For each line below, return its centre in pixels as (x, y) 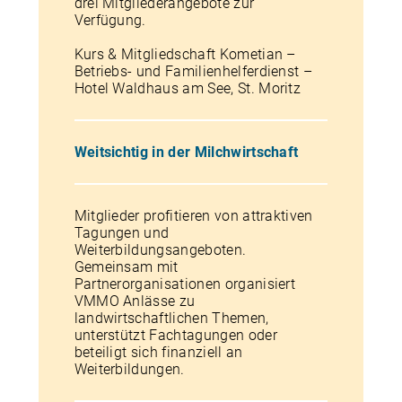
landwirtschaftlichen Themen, (171, 318)
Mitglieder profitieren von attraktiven (193, 216)
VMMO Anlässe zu (135, 301)
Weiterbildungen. (129, 369)
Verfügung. (110, 20)
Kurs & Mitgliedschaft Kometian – (185, 54)
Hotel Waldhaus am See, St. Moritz (188, 88)
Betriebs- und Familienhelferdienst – (193, 71)
